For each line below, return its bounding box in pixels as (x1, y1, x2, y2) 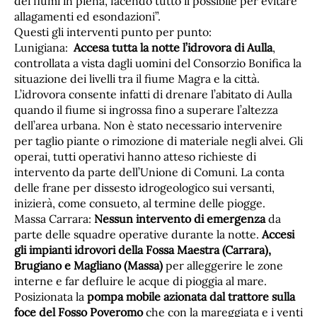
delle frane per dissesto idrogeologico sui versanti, (14, 180, 275, 195)
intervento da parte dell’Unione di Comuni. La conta (14, 164, 284, 179)
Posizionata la (14, 289, 87, 304)
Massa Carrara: (14, 211, 94, 226)
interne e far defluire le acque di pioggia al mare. (14, 273, 267, 288)
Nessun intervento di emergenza (94, 211, 265, 226)
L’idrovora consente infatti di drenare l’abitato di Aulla (14, 86, 292, 101)
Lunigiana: (14, 40, 74, 54)
